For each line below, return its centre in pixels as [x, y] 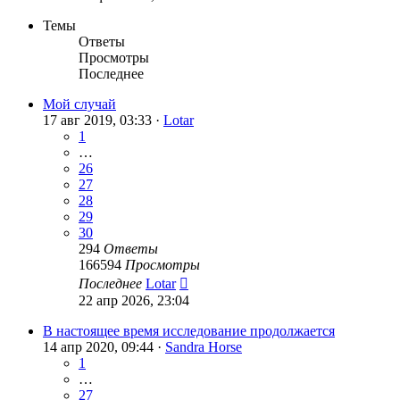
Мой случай [79, 104]
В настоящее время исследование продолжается [189, 331]
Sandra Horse [204, 347]
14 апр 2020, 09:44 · [104, 347]
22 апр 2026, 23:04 [134, 301]
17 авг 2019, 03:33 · [103, 121]
